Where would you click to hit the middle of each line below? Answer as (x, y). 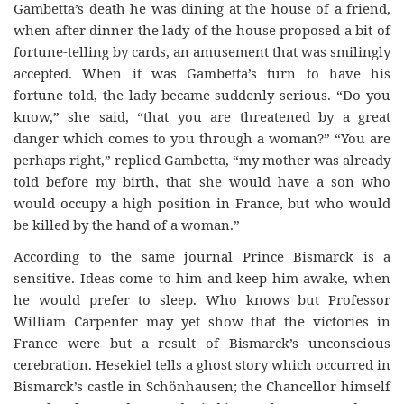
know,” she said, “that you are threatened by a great (202, 116)
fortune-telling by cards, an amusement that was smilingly (202, 51)
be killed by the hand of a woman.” (127, 225)
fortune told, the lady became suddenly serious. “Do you (202, 95)
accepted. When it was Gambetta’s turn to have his (202, 73)
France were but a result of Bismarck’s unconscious (202, 342)
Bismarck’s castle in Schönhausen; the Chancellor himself (202, 386)
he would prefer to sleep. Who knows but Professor (202, 299)
